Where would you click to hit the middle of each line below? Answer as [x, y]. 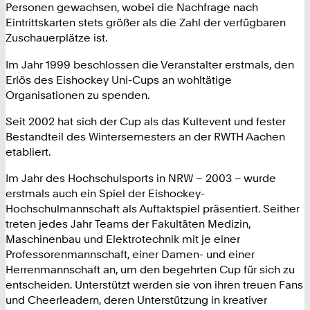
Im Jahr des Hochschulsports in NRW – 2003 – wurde [141, 178]
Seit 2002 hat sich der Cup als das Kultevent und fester [146, 121]
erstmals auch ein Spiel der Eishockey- [105, 193]
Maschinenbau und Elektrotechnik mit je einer [123, 239]
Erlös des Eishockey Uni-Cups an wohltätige [119, 79]
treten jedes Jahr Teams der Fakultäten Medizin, [128, 224]
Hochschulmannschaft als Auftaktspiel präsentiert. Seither [153, 209]
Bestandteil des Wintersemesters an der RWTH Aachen [145, 136]
